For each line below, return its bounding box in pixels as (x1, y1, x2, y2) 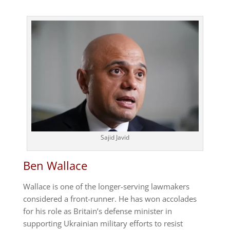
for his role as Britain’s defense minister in (23, 206, 172, 217)
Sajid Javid (100, 133, 129, 142)
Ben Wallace (23, 158, 87, 174)
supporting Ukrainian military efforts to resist (23, 218, 183, 229)
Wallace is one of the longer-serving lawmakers (23, 181, 189, 192)
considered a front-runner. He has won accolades (23, 194, 197, 204)
